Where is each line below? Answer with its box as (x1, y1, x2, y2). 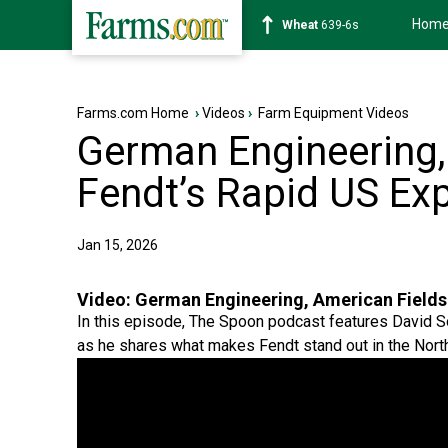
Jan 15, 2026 (77, 237, 158, 253)
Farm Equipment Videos (258, 105, 409, 121)
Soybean (282, 18, 332, 32)
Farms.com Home (77, 105, 189, 121)
